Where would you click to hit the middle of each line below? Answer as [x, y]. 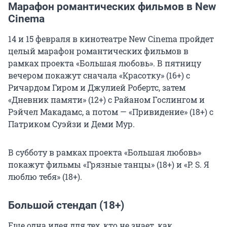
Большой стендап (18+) [66, 205]
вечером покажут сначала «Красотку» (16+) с [99, 75]
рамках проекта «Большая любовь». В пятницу [105, 63]
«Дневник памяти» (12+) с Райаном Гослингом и [106, 100]
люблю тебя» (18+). [45, 177]
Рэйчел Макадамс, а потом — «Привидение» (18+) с [111, 112]
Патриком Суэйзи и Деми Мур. [71, 124]
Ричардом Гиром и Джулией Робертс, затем [97, 88]
